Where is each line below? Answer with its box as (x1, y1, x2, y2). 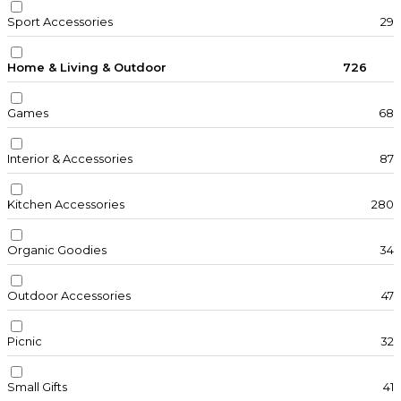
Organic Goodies (7, 243, 107, 258)
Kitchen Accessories (7, 197, 124, 212)
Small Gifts (7, 380, 67, 395)
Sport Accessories (7, 14, 113, 30)
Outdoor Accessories (7, 288, 131, 303)
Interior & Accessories (7, 151, 132, 166)
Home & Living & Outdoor (7, 60, 166, 75)
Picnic (7, 334, 42, 349)
